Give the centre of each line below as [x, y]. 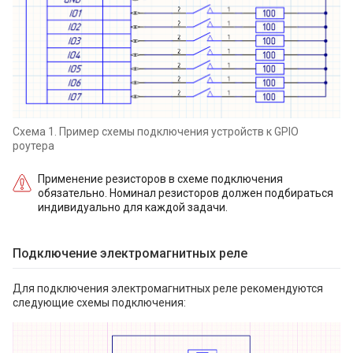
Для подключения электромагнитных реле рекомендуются [168, 289]
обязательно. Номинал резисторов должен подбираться [186, 193]
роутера [33, 146]
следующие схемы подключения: [99, 303]
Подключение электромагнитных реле [130, 254]
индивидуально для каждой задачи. [133, 208]
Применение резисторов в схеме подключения [160, 179]
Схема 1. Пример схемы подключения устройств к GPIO [156, 132]
